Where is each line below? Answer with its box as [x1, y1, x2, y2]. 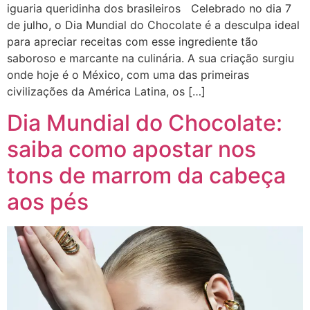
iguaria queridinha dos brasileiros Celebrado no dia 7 [7, 1, 291, 16]
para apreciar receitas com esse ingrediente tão [7, 35, 258, 49]
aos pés [7, 188, 94, 215]
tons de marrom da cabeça [7, 161, 286, 189]
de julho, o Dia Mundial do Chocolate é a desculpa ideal [7, 18, 300, 33]
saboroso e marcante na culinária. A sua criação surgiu [7, 51, 294, 66]
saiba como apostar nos [7, 135, 256, 163]
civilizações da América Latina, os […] [7, 84, 206, 99]
